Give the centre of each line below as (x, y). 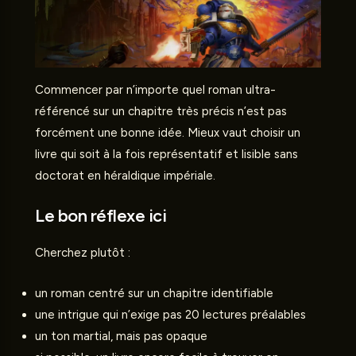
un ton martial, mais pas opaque (121, 336)
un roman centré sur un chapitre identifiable (154, 293)
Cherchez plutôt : (83, 252)
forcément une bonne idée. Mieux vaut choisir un (168, 132)
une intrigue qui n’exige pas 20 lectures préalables (170, 314)
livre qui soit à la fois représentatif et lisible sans (166, 154)
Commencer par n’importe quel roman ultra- (155, 89)
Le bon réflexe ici (101, 215)
